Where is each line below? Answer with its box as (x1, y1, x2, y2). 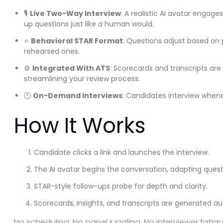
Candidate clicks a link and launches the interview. (34, 147, 209, 157)
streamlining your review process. (24, 74, 140, 84)
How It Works (14, 111, 145, 140)
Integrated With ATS (32, 63, 110, 73)
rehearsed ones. (24, 46, 80, 56)
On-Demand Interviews (33, 91, 122, 101)
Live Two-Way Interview (30, 8, 121, 18)
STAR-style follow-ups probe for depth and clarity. (34, 181, 208, 191)
